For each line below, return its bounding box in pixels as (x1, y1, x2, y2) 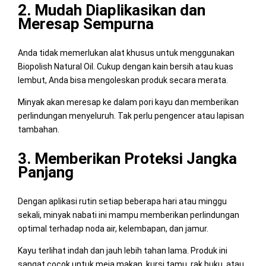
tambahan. (17, 124, 59, 134)
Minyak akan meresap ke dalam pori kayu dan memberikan (17, 97, 239, 107)
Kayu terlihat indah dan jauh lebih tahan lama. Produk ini (17, 245, 227, 255)
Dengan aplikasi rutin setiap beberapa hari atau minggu (17, 196, 227, 206)
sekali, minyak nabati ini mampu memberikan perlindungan (17, 210, 239, 220)
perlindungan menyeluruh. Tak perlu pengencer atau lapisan (17, 110, 244, 121)
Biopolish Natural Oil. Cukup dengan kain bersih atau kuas (17, 61, 233, 71)
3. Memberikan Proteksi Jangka (17, 149, 237, 167)
